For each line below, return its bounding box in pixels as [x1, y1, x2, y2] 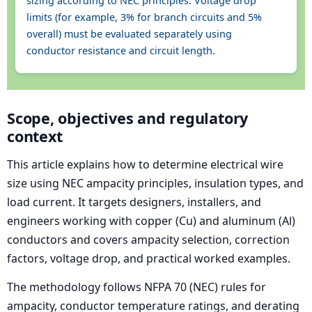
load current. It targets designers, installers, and [7, 194, 261, 210]
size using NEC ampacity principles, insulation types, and [7, 175, 304, 191]
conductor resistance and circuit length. [26, 44, 215, 58]
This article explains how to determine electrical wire [7, 156, 283, 172]
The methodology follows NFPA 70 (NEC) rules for [7, 279, 266, 295]
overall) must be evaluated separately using [26, 27, 232, 41]
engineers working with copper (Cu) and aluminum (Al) [7, 212, 295, 228]
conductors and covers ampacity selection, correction [7, 231, 290, 247]
